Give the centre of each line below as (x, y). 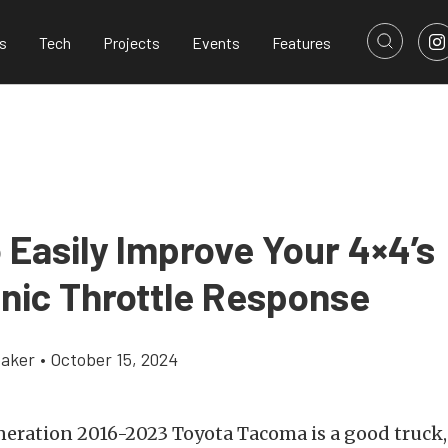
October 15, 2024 (114, 359)
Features (301, 42)
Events (216, 42)
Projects (131, 42)
